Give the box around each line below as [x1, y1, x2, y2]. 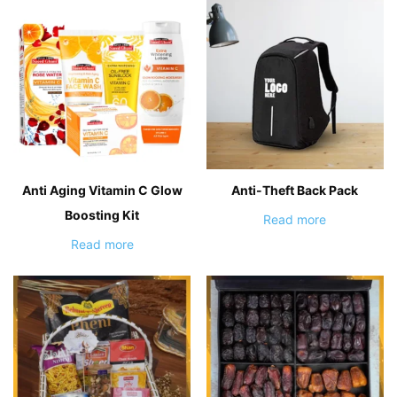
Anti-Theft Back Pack [231, 182, 359, 198]
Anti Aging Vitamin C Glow [21, 182, 183, 198]
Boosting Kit [65, 206, 140, 222]
